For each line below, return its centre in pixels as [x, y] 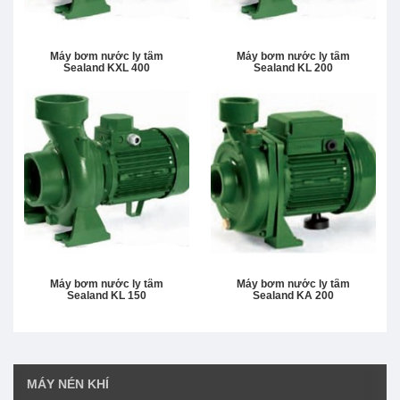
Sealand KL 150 [107, 295]
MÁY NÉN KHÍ [68, 383]
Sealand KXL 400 [107, 67]
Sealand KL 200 [293, 67]
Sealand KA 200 [293, 295]
